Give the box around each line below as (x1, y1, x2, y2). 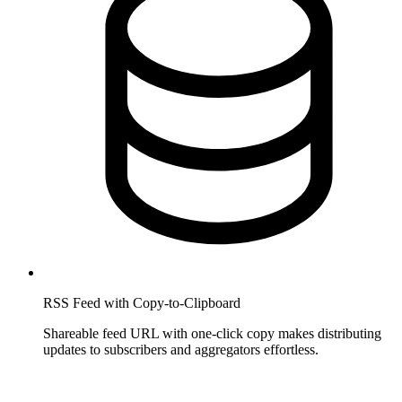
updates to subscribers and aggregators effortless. (43, 341, 319, 357)
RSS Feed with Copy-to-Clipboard (43, 294, 240, 310)
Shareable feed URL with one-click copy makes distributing (43, 325, 381, 341)
